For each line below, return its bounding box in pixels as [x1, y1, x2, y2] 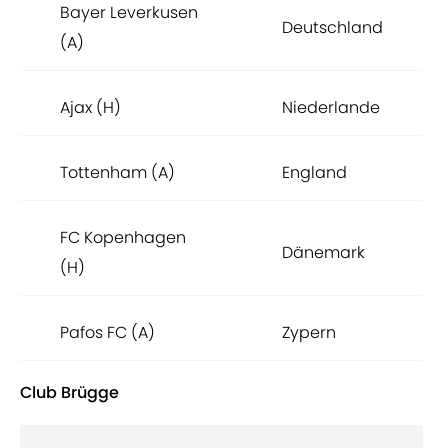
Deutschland [282, 16, 383, 40]
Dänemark [282, 241, 365, 265]
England [282, 161, 347, 185]
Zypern [282, 321, 336, 345]
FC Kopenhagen [60, 226, 186, 250]
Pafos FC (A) [60, 321, 155, 345]
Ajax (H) [60, 96, 121, 120]
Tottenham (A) [60, 161, 175, 185]
